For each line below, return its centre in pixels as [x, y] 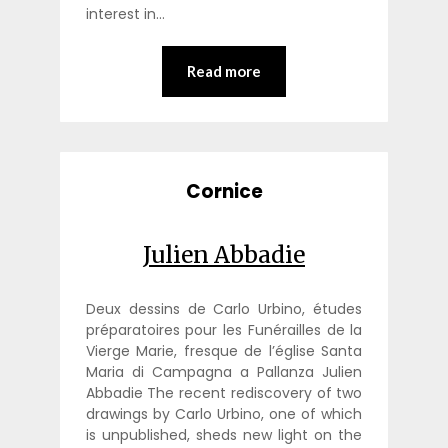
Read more [224, 70]
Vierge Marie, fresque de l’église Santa [224, 351]
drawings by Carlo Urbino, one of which [224, 414]
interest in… [125, 13]
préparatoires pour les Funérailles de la [224, 330]
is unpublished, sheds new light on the [224, 435]
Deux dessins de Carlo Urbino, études [224, 309]
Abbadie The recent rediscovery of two [224, 393]
